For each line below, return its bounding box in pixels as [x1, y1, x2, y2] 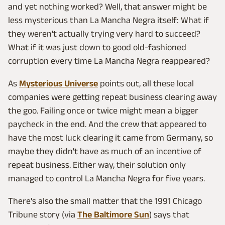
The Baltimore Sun [77, 209, 149, 220]
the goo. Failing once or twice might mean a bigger [8, 105, 198, 116]
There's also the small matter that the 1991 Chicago [8, 196, 202, 206]
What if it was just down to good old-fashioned [8, 42, 186, 53]
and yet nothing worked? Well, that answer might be [8, 2, 207, 12]
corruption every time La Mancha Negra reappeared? [8, 56, 210, 66]
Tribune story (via [8, 209, 77, 220]
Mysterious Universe [19, 78, 98, 89]
